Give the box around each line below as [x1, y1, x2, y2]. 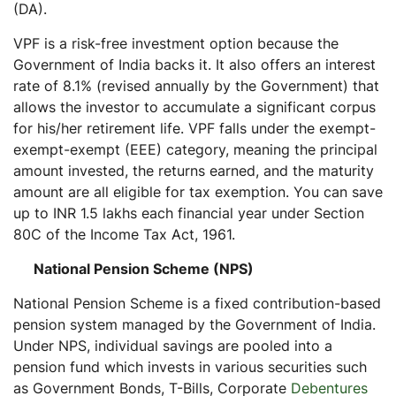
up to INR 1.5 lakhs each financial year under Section [13, 203, 364, 222]
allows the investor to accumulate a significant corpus [13, 97, 376, 116]
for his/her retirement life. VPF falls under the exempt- [13, 118, 376, 137]
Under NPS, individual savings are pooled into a [13, 336, 332, 354]
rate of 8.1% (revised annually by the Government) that [13, 76, 379, 95]
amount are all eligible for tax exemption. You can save [13, 182, 383, 201]
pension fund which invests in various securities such [13, 357, 367, 376]
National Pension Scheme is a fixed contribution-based [13, 293, 381, 312]
